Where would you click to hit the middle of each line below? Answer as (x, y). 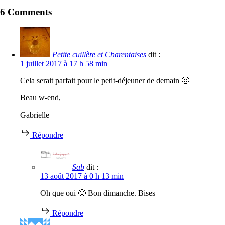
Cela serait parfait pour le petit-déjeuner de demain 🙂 (105, 80)
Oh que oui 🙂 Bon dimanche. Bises (98, 193)
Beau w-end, (40, 97)
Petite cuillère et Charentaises (99, 54)
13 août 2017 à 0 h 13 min (82, 176)
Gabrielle (35, 115)
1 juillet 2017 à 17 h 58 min (64, 63)
